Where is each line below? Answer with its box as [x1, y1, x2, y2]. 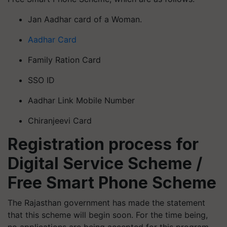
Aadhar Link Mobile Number [28, 95, 135, 105]
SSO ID [28, 75, 55, 85]
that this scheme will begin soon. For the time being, [8, 210, 208, 220]
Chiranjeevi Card [28, 116, 92, 126]
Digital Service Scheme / [8, 154, 202, 173]
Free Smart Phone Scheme [8, 173, 216, 193]
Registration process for [8, 134, 199, 154]
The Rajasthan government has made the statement [8, 198, 205, 208]
